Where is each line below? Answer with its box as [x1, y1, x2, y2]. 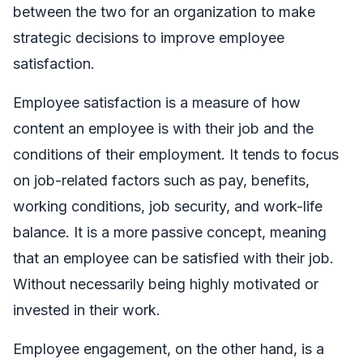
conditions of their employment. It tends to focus [13, 146, 339, 164]
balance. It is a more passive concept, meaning [13, 224, 327, 241]
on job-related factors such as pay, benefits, [13, 172, 310, 190]
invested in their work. [13, 301, 160, 319]
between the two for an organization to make [13, 3, 315, 21]
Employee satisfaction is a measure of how [13, 94, 301, 112]
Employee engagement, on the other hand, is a [13, 340, 324, 358]
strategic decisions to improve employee [13, 29, 284, 47]
